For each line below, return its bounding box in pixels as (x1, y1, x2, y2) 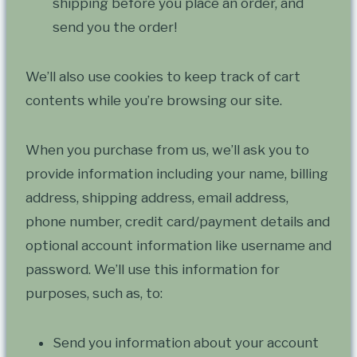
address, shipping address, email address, (25, 190, 288, 206)
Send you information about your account (53, 335, 319, 351)
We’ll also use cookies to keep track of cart (25, 69, 300, 85)
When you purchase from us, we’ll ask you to (25, 142, 309, 159)
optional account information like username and (25, 237, 331, 254)
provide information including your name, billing (25, 166, 328, 182)
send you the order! (53, 19, 177, 36)
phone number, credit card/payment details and (25, 214, 330, 230)
